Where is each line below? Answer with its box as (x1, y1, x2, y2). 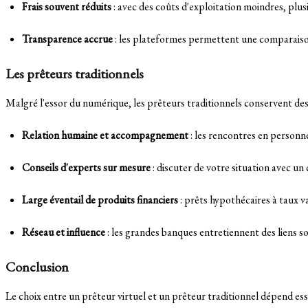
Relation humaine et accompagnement (22, 127, 188, 142)
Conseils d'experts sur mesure (22, 159, 151, 175)
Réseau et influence (22, 224, 105, 239)
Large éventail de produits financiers (22, 192, 178, 207)
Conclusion (5, 257, 69, 276)
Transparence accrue (22, 31, 113, 46)
